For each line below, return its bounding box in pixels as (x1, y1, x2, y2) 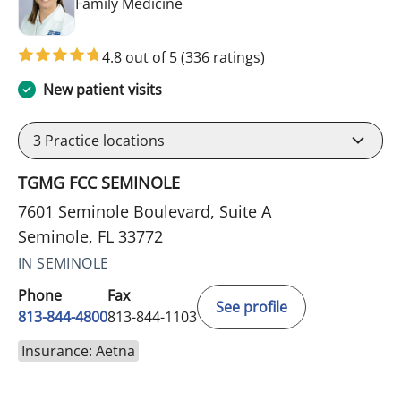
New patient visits (43, 79, 162, 99)
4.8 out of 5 (102, 47, 181, 67)
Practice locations (41, 130, 165, 150)
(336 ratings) (181, 47, 265, 67)
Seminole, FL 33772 (18, 225, 163, 247)
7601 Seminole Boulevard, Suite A (18, 200, 271, 222)
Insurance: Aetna (21, 340, 135, 361)
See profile (216, 296, 287, 317)
